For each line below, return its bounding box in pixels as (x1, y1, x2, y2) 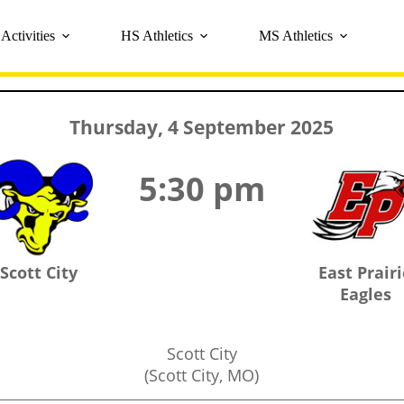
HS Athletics (120, 28, 193, 43)
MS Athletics (258, 28, 333, 43)
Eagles (339, 283, 391, 305)
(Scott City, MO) (144, 364, 260, 386)
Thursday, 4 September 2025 (69, 115, 335, 140)
